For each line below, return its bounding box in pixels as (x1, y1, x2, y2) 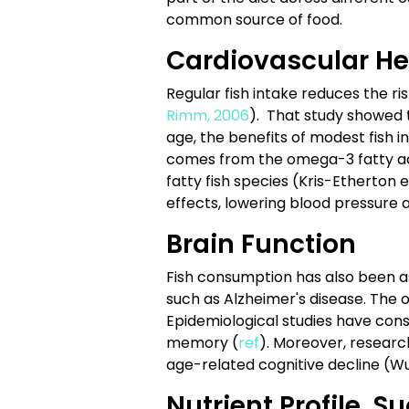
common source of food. (166, 9, 342, 30)
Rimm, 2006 (166, 105, 249, 126)
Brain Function (166, 226, 356, 262)
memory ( (166, 332, 238, 353)
